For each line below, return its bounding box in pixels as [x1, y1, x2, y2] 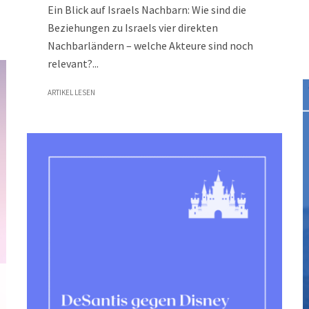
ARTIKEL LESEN [48, 88, 95, 97]
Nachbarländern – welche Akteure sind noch [48, 39, 253, 52]
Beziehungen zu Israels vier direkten [48, 21, 218, 34]
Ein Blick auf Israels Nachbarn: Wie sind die [48, 3, 246, 17]
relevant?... [48, 57, 99, 70]
